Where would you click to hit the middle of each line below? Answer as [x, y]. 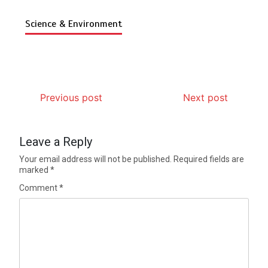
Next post [205, 97]
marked [35, 170]
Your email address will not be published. [96, 159]
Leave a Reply [56, 141]
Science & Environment [74, 24]
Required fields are [209, 159]
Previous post [71, 97]
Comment [39, 188]
